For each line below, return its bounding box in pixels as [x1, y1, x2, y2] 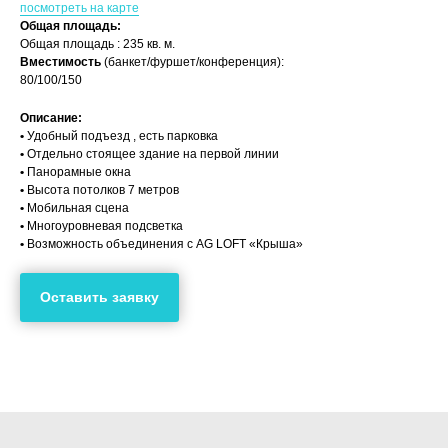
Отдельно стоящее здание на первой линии [24, 147, 279, 161]
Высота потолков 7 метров [24, 183, 179, 197]
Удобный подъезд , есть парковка [27, 129, 218, 143]
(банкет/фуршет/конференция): [104, 55, 284, 69]
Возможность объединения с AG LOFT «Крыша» [24, 237, 303, 251]
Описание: [20, 111, 82, 125]
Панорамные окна [24, 165, 131, 179]
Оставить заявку [40, 289, 159, 306]
